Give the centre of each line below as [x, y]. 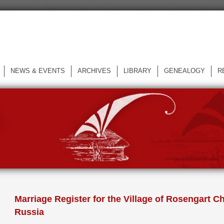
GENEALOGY [184, 71]
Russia [29, 212]
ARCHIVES [94, 71]
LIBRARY [137, 71]
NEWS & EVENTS [38, 71]
